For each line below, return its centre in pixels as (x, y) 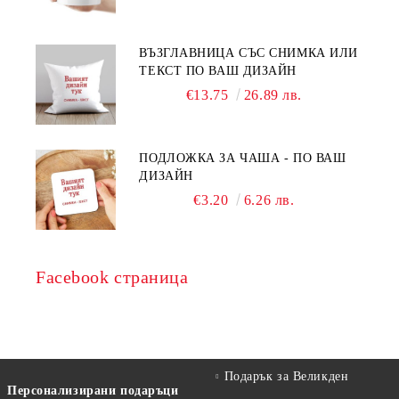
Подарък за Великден (286, 377)
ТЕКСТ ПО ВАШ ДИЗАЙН (218, 71)
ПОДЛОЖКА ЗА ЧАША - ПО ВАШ (243, 159)
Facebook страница (112, 277)
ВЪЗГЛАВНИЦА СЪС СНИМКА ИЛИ (248, 53)
